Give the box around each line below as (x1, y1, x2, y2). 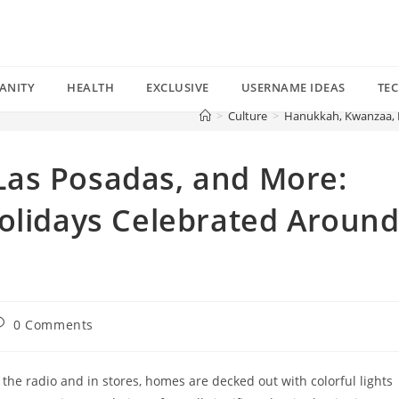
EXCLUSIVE (146, 79, 209, 95)
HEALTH (67, 79, 114, 95)
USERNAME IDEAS (240, 79, 346, 95)
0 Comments (13, 316, 94, 333)
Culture (228, 108, 267, 124)
